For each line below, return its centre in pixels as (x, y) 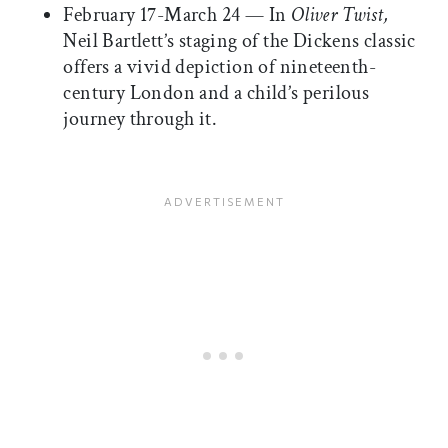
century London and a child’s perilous (216, 93)
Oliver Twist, (339, 15)
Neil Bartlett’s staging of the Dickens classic (239, 41)
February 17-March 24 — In (177, 15)
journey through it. (140, 119)
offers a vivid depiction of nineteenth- (219, 67)
